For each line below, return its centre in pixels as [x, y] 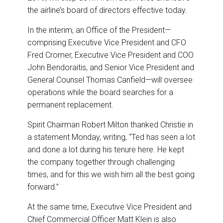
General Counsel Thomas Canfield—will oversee [110, 80]
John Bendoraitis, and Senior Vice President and [111, 68]
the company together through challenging [101, 162]
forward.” [43, 187]
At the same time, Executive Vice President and [110, 207]
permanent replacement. [70, 105]
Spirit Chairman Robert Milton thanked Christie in [110, 125]
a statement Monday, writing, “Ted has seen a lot [111, 137]
